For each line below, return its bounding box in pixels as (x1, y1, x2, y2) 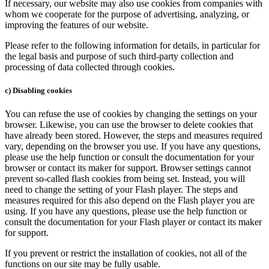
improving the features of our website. (5, 20, 148, 31)
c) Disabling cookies (5, 86, 72, 95)
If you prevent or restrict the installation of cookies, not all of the (5, 248, 247, 259)
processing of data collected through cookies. (5, 62, 175, 73)
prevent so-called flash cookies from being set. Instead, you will (5, 174, 245, 184)
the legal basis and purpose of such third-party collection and (5, 51, 234, 62)
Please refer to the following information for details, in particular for (5, 40, 260, 51)
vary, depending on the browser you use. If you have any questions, (5, 141, 261, 152)
